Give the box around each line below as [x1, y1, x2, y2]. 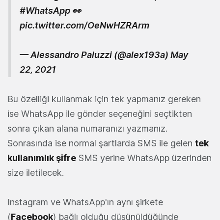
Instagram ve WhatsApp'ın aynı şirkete [7, 197, 163, 208]
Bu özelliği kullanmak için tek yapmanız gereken [7, 94, 201, 105]
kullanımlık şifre [7, 153, 76, 164]
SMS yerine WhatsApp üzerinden [76, 153, 212, 164]
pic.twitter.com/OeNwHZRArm [20, 20, 149, 31]
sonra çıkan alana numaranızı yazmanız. [7, 123, 167, 134]
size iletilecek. [7, 167, 64, 178]
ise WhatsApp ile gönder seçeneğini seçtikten [7, 109, 192, 119]
